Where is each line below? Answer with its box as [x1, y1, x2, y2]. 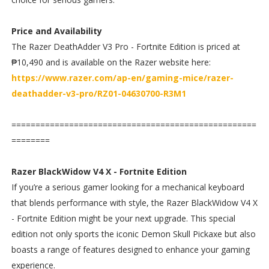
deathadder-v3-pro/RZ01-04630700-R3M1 [11, 87, 186, 99]
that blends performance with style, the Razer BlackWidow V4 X [11, 196, 258, 208]
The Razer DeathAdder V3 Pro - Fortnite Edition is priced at [11, 40, 240, 52]
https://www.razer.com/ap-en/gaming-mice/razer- [11, 71, 234, 83]
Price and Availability [11, 25, 102, 37]
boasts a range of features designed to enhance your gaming [11, 243, 250, 255]
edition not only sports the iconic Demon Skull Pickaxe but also [11, 228, 256, 240]
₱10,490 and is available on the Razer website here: [11, 56, 211, 68]
